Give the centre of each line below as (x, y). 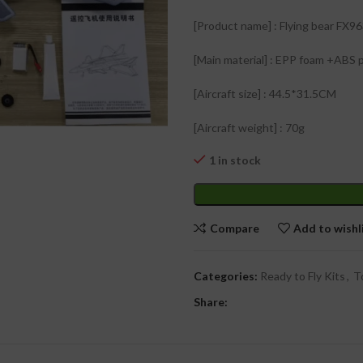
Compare (234, 228)
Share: (211, 302)
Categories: (226, 276)
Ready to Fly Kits (303, 276)
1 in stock (235, 160)
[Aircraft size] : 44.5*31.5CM (265, 94)
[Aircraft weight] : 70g (249, 128)
